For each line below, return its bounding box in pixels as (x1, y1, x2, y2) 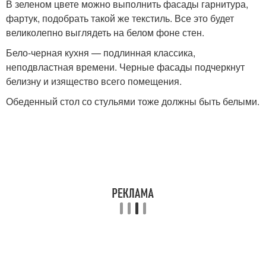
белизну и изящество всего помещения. (6, 74, 182, 88)
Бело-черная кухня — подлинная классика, (6, 46, 195, 59)
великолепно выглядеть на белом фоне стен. (6, 26, 204, 39)
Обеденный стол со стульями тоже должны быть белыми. (6, 94, 259, 108)
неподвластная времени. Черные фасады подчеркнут (6, 60, 245, 74)
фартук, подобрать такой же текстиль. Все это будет (6, 11, 234, 25)
